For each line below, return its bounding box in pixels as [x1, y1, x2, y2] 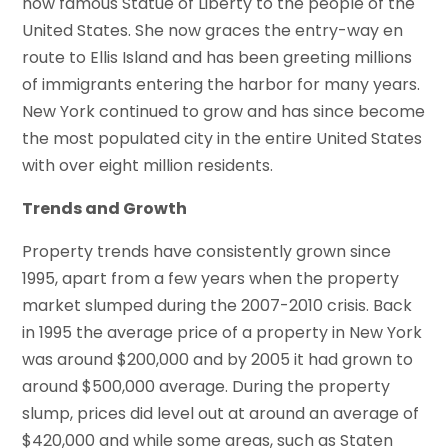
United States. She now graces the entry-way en [22, 19, 404, 43]
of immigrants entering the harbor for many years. [22, 73, 421, 97]
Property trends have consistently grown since [22, 240, 392, 264]
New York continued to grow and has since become [22, 100, 426, 124]
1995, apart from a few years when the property [22, 267, 400, 291]
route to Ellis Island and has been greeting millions [22, 46, 413, 70]
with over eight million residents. [22, 154, 274, 178]
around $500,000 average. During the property [22, 375, 391, 399]
